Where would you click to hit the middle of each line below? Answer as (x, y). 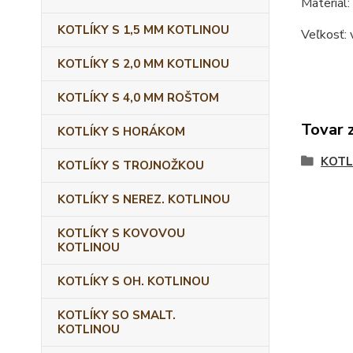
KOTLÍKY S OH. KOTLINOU (134, 281)
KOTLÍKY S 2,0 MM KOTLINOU (143, 64)
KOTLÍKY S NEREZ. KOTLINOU (144, 199)
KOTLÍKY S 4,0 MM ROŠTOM (138, 98)
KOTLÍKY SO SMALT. (117, 315)
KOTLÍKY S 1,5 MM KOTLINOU (143, 30)
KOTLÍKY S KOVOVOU (121, 233)
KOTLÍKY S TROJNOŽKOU (131, 165)
